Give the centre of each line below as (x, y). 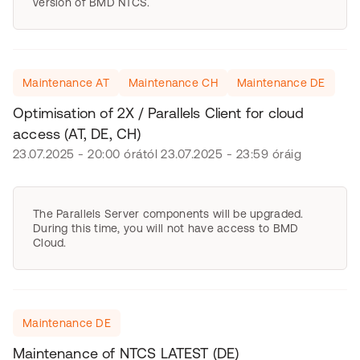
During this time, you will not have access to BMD (166, 228)
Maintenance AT (66, 83)
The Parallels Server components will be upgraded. (168, 214)
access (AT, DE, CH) (77, 134)
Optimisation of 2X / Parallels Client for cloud (159, 113)
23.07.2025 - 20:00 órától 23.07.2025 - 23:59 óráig (157, 154)
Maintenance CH (173, 83)
